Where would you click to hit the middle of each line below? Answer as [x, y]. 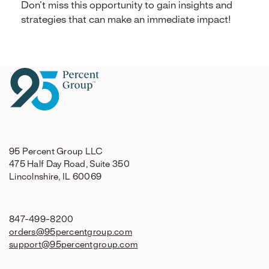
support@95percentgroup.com [74, 245]
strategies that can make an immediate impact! [126, 20]
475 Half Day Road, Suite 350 [69, 165]
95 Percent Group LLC [56, 152]
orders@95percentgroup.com [71, 232]
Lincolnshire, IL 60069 [56, 177]
